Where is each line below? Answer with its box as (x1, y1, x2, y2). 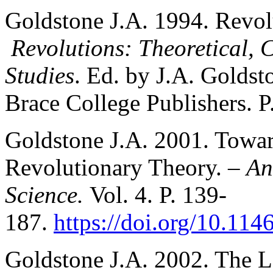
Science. (5, 181, 90, 208)
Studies (5, 62, 74, 88)
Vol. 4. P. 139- (90, 181, 227, 208)
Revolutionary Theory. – (5, 154, 246, 180)
